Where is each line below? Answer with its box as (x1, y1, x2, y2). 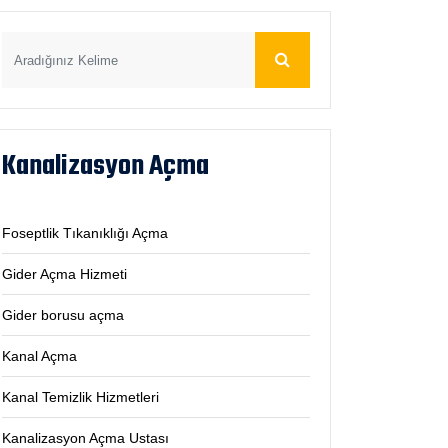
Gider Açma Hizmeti (2, 266, 127, 282)
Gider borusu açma (2, 307, 124, 323)
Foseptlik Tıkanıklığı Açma (2, 225, 168, 241)
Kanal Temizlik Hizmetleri (2, 389, 159, 405)
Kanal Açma (2, 348, 77, 364)
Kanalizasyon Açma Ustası (2, 430, 169, 446)
